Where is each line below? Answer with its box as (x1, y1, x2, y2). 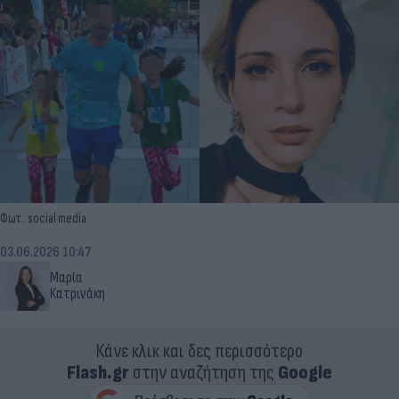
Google (278, 360, 332, 385)
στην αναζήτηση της (129, 360, 278, 385)
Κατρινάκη (50, 284, 105, 303)
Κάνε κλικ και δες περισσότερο (96, 338, 303, 363)
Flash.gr (67, 360, 129, 385)
